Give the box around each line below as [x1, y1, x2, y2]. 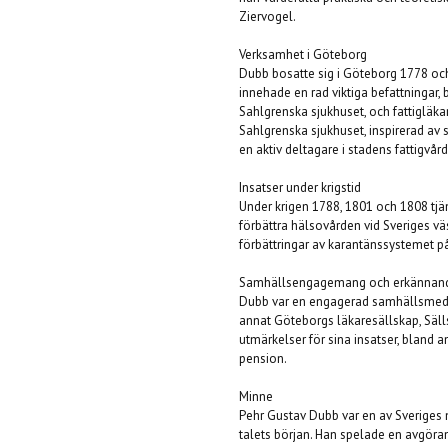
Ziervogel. [239, 8, 296, 25]
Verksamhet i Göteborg [239, 46, 367, 63]
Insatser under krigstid [239, 179, 361, 196]
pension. [239, 350, 287, 367]
